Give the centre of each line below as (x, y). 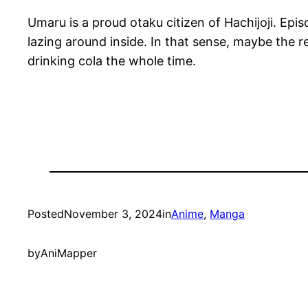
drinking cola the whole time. (112, 60)
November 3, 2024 (113, 213)
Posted (46, 213)
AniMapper (69, 253)
